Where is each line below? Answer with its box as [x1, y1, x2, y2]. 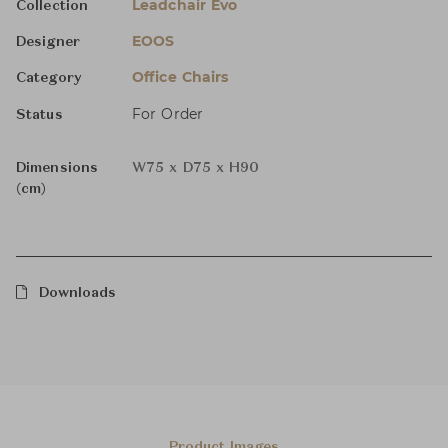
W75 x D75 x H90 [132, 161, 260, 175]
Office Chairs [132, 68, 229, 86]
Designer [16, 35, 80, 49]
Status [16, 108, 63, 122]
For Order [132, 105, 203, 123]
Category [16, 71, 82, 85]
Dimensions [16, 161, 98, 175]
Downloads [38, 286, 117, 300]
